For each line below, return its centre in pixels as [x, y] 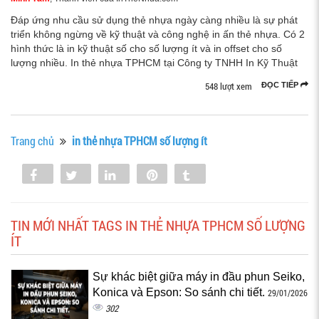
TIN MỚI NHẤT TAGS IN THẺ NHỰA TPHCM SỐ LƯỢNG [158, 225]
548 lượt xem [229, 86]
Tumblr [217, 175]
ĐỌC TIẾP [281, 85]
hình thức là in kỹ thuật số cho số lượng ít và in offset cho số [146, 48]
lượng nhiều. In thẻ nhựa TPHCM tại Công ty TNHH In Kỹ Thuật [154, 63]
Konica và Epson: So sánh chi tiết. [180, 292]
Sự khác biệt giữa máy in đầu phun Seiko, [199, 277]
